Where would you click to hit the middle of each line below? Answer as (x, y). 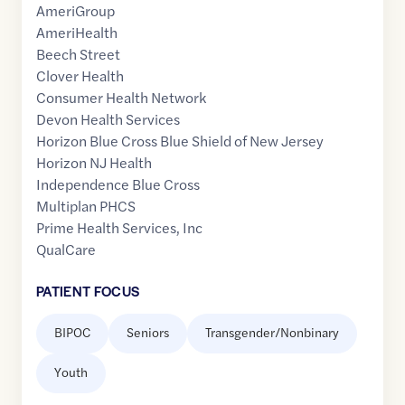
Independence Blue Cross (118, 184)
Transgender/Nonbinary (272, 332)
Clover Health (80, 76)
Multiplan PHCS (86, 206)
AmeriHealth (77, 33)
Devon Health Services (108, 119)
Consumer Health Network (121, 98)
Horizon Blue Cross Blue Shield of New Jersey (180, 141)
